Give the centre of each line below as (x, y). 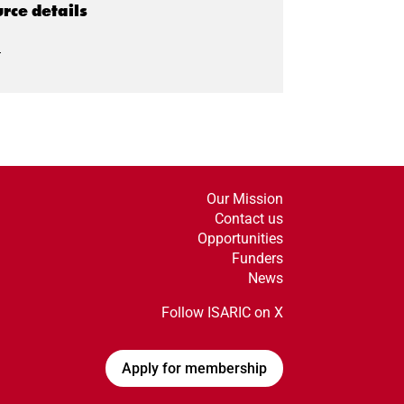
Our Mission (244, 199)
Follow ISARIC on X (222, 313)
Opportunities (240, 239)
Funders (257, 259)
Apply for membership (194, 368)
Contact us (248, 219)
